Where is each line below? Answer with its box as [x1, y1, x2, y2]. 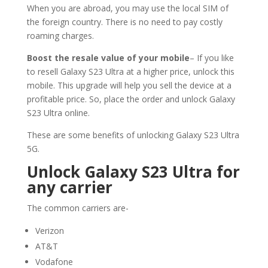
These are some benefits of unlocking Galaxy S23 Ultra [26, 129, 239, 141]
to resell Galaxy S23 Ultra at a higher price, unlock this [26, 65, 234, 77]
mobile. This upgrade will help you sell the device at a [26, 79, 232, 91]
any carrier [26, 176, 112, 198]
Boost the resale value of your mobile [26, 51, 190, 63]
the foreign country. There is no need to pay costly [26, 16, 223, 28]
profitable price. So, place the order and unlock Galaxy [26, 93, 235, 105]
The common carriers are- [26, 202, 129, 214]
